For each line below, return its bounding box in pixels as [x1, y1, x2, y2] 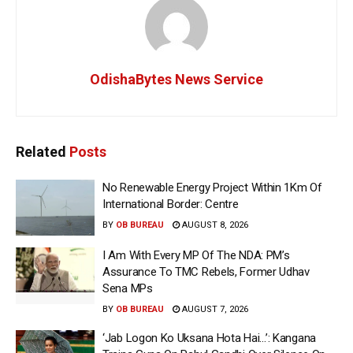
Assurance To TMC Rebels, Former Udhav [102, 265, 310, 280]
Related [16, 143, 66, 160]
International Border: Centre [102, 196, 239, 211]
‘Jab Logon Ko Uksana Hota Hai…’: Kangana [102, 331, 316, 346]
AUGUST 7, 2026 [180, 304, 248, 315]
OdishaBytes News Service [90, 70, 263, 87]
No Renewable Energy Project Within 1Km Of [102, 180, 322, 195]
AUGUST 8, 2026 [180, 219, 248, 230]
